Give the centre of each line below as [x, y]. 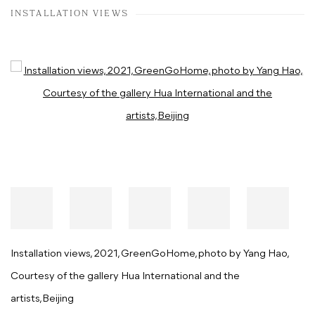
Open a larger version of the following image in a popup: [140, 72]
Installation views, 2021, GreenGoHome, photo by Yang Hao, [149, 255]
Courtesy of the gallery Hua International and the [125, 277]
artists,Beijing [42, 300]
